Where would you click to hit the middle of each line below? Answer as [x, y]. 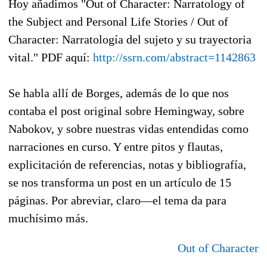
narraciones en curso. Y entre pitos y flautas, [116, 146]
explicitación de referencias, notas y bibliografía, [127, 164]
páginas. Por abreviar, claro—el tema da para [117, 200]
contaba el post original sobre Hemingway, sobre [126, 111]
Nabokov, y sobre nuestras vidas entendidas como [128, 128]
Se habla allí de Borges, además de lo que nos [119, 93]
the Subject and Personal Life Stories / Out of [118, 21]
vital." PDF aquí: [51, 57]
